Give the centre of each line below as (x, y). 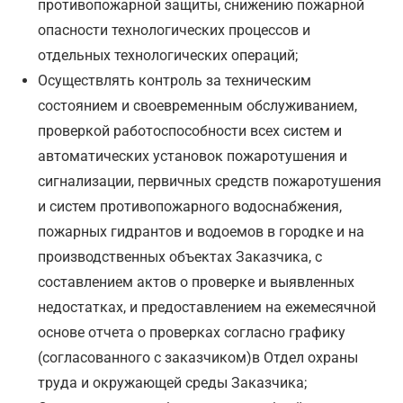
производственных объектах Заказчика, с (180, 257)
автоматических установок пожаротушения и (193, 157)
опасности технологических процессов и (175, 31)
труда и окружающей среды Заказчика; (173, 383)
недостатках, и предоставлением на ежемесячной (207, 308)
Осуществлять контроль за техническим (175, 81)
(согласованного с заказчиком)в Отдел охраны (198, 358)
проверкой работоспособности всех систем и (190, 131)
